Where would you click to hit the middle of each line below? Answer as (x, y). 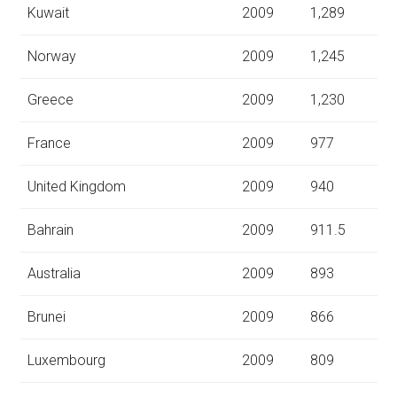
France (49, 143)
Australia (54, 273)
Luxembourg (66, 360)
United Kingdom (76, 186)
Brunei (46, 316)
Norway (51, 56)
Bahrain (50, 230)
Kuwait (48, 12)
